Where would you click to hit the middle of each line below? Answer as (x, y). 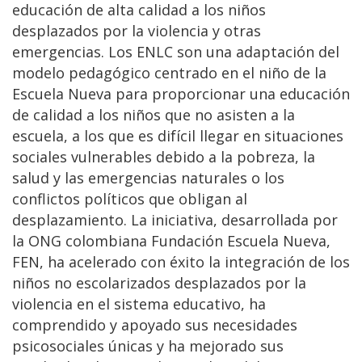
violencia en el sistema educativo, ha (139, 303)
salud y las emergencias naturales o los (148, 177)
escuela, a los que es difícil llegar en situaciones (178, 135)
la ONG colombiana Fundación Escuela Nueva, (171, 240)
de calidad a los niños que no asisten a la (154, 114)
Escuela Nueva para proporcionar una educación (181, 93)
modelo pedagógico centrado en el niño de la (169, 72)
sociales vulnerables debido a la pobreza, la (164, 156)
